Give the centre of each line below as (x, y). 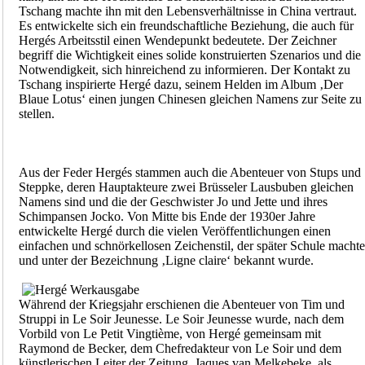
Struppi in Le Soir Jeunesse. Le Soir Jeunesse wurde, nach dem (181, 319)
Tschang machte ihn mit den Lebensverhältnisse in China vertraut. (187, 11)
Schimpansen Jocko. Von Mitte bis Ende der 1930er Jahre (167, 217)
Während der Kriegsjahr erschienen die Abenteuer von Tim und (181, 305)
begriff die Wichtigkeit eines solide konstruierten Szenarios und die (189, 55)
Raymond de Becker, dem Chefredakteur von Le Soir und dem (180, 349)
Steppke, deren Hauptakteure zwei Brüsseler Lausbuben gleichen (186, 187)
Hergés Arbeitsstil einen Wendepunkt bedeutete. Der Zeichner (177, 41)
